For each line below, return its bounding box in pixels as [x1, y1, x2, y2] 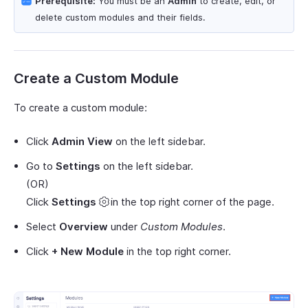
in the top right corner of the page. [111, 195, 274, 208]
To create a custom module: [14, 101, 147, 114]
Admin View [52, 135, 113, 148]
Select [26, 220, 59, 233]
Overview [59, 220, 108, 233]
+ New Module [52, 245, 124, 258]
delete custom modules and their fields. [35, 12, 206, 23]
